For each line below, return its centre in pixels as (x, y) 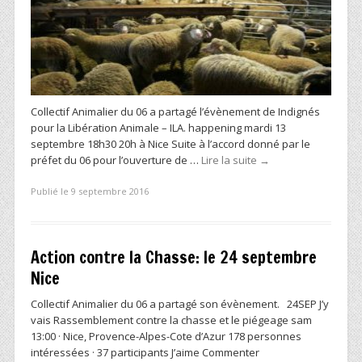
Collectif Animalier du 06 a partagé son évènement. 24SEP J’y (180, 303)
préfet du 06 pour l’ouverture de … (116, 160)
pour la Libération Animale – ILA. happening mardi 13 (158, 128)
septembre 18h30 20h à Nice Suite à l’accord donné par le (170, 144)
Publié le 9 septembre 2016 (90, 191)
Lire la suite (230, 160)
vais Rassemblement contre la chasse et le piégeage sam (171, 320)
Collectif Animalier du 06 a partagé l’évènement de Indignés (175, 112)
